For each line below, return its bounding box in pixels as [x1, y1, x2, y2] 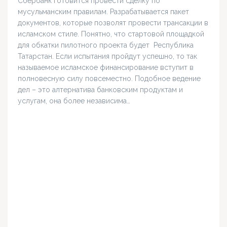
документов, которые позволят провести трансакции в [18, 19, 208, 27]
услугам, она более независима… [18, 97, 130, 105]
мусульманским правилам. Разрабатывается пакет [18, 8, 189, 16]
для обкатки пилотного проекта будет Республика [18, 41, 194, 50]
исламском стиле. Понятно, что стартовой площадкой [18, 30, 204, 39]
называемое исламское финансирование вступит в [18, 63, 194, 72]
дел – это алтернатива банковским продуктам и [18, 86, 183, 94]
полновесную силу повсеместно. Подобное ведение [18, 74, 201, 83]
